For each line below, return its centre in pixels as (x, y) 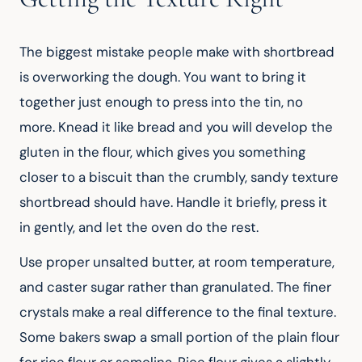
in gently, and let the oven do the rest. (139, 227)
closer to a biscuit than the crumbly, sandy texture (181, 177)
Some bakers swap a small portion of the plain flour (181, 337)
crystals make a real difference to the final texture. (179, 312)
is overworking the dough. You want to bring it (164, 77)
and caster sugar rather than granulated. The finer (177, 287)
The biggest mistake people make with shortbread (179, 52)
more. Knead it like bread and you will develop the (178, 127)
